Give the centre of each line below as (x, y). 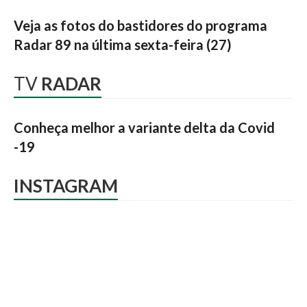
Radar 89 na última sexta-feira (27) (123, 45)
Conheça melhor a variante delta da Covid (144, 127)
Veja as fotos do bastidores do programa (140, 25)
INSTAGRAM (66, 186)
